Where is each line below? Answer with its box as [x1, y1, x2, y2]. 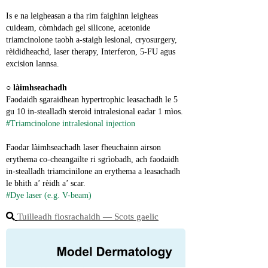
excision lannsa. [6, 59, 59, 68]
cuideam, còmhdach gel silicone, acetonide [6, 23, 150, 32]
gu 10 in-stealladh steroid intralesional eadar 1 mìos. [6, 107, 183, 116]
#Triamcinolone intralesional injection [6, 119, 135, 128]
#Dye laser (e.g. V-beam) [6, 191, 92, 200]
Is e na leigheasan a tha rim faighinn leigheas [6, 11, 158, 20]
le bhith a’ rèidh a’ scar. [6, 179, 86, 188]
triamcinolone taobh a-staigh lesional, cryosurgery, [6, 35, 177, 44]
